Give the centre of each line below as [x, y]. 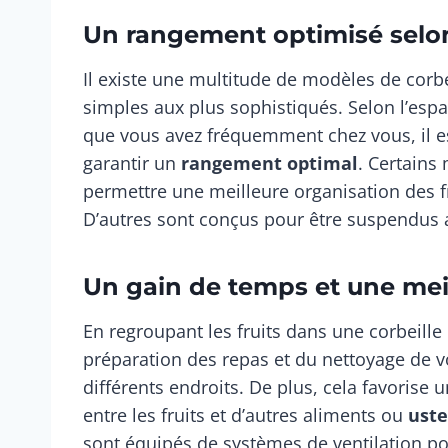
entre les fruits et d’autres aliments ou [245, 415]
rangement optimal [269, 163]
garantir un [132, 163]
